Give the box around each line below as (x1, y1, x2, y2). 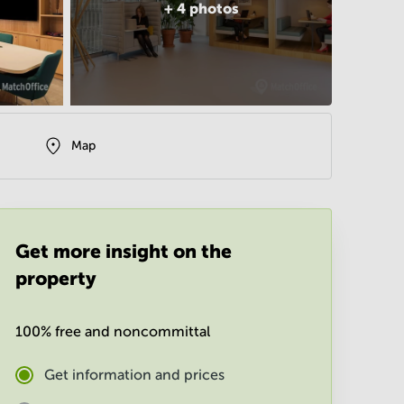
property (15, 268, 96, 289)
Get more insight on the (15, 241, 232, 262)
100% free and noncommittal (15, 324, 210, 339)
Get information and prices (44, 367, 225, 382)
